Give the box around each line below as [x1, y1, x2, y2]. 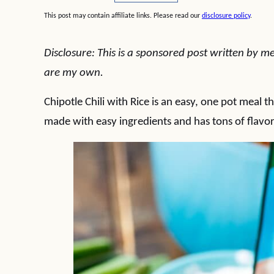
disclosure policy [202, 12, 250, 20]
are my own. [44, 67, 103, 79]
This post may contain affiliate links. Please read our [44, 12, 202, 20]
